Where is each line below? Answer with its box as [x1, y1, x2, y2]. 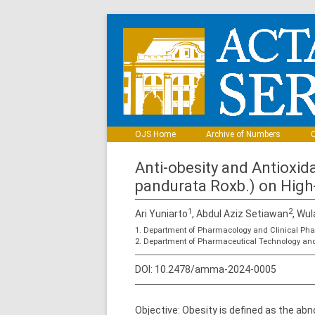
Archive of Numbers [206, 129, 281, 139]
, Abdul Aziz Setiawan [192, 208, 288, 219]
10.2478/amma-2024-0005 [155, 264, 276, 275]
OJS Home [135, 129, 176, 139]
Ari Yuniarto [135, 208, 188, 219]
